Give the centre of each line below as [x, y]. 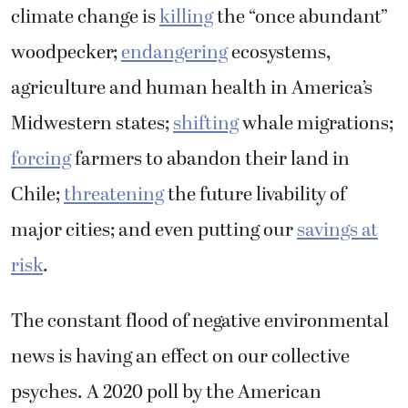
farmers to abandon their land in [210, 159]
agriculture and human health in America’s [192, 88]
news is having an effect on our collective [180, 357]
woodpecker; [66, 52]
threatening [114, 194]
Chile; [37, 194]
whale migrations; [316, 123]
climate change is [85, 17]
